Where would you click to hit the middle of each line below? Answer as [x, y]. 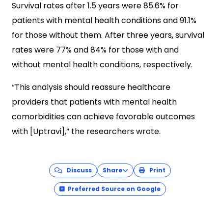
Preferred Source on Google [114, 189]
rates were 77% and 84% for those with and [95, 50]
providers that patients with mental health [94, 102]
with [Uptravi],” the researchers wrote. [86, 131]
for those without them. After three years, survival [108, 35]
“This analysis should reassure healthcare [91, 87]
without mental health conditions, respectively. [102, 65]
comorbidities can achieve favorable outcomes [103, 117]
